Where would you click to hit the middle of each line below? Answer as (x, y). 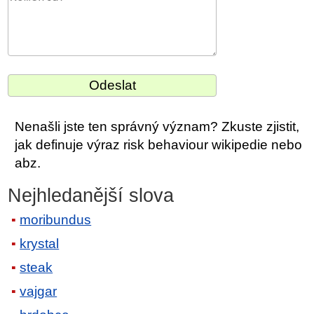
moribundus (56, 220)
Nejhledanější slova (91, 195)
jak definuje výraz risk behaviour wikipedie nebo (159, 144)
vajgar (39, 292)
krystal (40, 244)
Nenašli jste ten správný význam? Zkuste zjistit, (157, 126)
